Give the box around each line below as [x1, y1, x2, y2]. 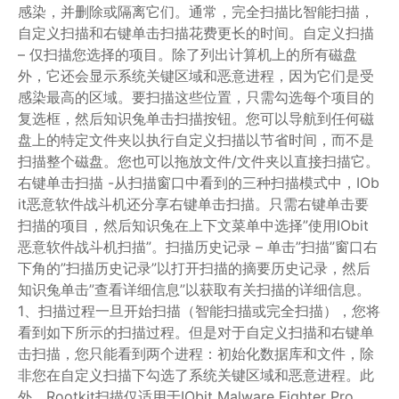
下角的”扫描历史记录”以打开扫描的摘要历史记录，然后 [18, 258, 370, 277]
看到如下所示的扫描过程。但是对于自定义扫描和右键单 [18, 322, 374, 341]
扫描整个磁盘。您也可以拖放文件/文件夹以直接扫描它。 [18, 151, 379, 170]
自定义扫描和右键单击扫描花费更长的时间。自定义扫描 [18, 23, 374, 42]
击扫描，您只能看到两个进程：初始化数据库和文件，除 [18, 344, 374, 362]
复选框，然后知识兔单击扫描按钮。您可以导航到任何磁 [18, 109, 374, 127]
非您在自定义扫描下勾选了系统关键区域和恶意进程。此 [18, 365, 374, 384]
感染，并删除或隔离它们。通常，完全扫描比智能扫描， [18, 2, 374, 20]
